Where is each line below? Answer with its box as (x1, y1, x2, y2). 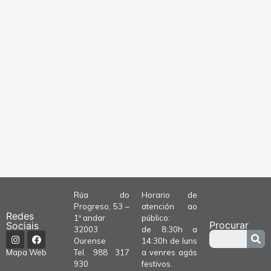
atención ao (142, 201, 197, 211)
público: (142, 213, 170, 223)
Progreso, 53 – (74, 201, 129, 211)
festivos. (142, 259, 172, 269)
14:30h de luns (142, 236, 197, 246)
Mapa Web (6, 247, 47, 258)
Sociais (6, 220, 39, 232)
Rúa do (74, 190, 129, 200)
